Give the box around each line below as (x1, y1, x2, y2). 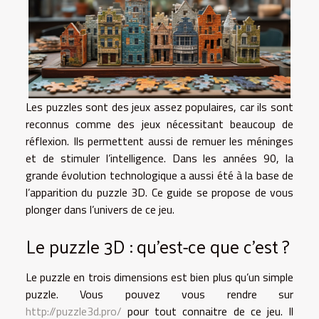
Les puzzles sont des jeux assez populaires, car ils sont (26, 98, 293, 115)
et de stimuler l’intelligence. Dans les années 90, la (26, 149, 293, 167)
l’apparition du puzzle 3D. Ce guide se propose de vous (26, 183, 293, 201)
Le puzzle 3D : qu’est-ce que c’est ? (26, 229, 290, 262)
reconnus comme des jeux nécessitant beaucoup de (26, 115, 293, 132)
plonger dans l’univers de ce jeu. (26, 200, 174, 218)
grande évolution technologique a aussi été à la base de (26, 166, 293, 184)
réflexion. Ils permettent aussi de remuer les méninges (26, 132, 293, 150)
